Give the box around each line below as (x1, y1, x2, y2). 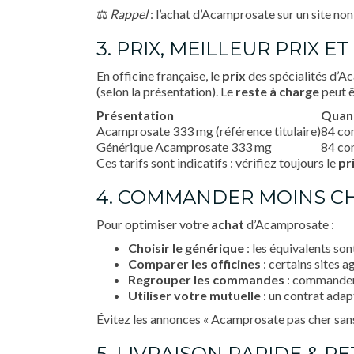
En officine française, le (96, 68, 222, 83)
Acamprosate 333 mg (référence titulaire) (96, 123, 321, 138)
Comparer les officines (128, 256, 261, 271)
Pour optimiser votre (96, 217, 211, 232)
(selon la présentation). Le (96, 84, 235, 99)
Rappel (110, 6, 148, 21)
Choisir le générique (128, 240, 244, 255)
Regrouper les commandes (128, 272, 284, 287)
